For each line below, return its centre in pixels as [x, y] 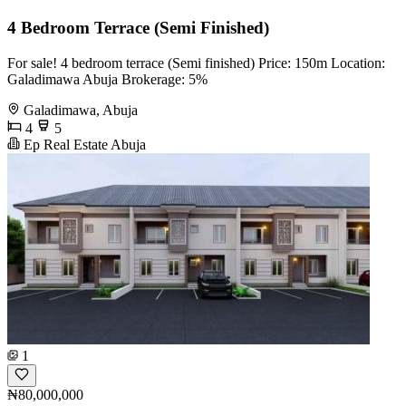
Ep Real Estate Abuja [83, 144]
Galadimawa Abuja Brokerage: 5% [107, 79]
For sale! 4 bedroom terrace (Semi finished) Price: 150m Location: [196, 63]
